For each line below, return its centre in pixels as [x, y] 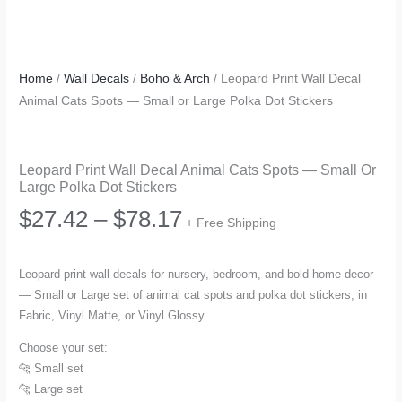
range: [214, 261]
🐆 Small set [52, 368]
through [220, 345]
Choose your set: [64, 347]
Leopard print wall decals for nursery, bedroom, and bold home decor [197, 275]
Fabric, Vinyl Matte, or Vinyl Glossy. [114, 316]
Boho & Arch [175, 79]
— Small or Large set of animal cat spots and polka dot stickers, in [193, 295]
